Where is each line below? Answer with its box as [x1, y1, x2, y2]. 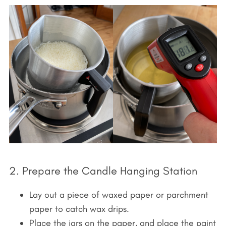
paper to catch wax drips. [29, 203, 129, 214]
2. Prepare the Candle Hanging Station [9, 163, 197, 178]
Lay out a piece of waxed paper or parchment [29, 189, 208, 200]
